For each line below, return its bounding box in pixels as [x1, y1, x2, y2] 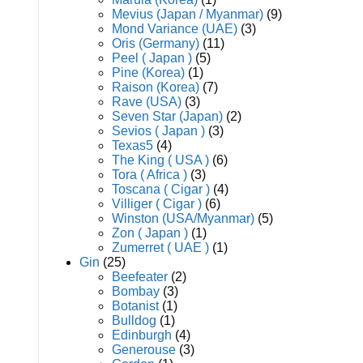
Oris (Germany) [112, 36, 199, 50]
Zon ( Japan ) [112, 226, 188, 240]
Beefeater [112, 270, 168, 284]
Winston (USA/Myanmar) [112, 211, 254, 225]
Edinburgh [112, 328, 172, 342]
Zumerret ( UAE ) [112, 241, 209, 254]
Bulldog [112, 314, 156, 327]
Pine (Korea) [112, 66, 185, 79]
